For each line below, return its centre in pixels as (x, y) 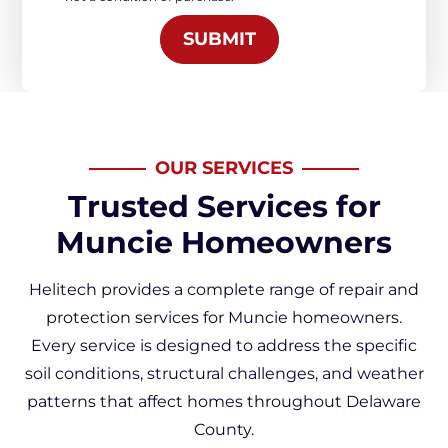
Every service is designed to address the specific (224, 345)
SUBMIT (219, 39)
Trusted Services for (224, 206)
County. (224, 429)
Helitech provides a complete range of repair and (224, 289)
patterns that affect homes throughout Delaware (224, 401)
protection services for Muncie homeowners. (224, 317)
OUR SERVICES (224, 168)
